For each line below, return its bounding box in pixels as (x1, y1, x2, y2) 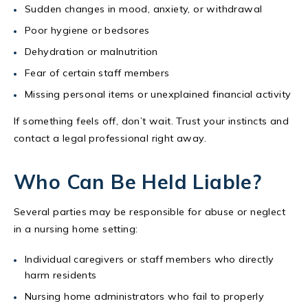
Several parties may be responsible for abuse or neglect (14, 205, 285, 218)
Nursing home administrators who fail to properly (25, 289, 265, 302)
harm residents (25, 268, 97, 281)
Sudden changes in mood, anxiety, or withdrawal (25, 2, 263, 15)
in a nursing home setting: (14, 222, 138, 235)
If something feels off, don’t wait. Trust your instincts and (14, 114, 289, 127)
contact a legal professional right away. (14, 131, 206, 144)
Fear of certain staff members (25, 66, 170, 79)
